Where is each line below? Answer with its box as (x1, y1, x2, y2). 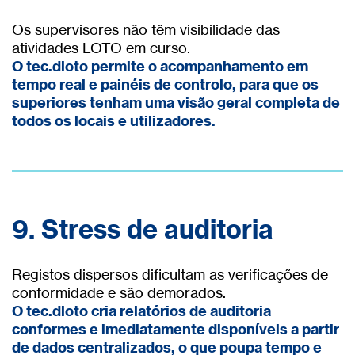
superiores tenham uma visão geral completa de (12, 93, 340, 112)
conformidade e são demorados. (12, 284, 226, 302)
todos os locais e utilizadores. (12, 111, 216, 130)
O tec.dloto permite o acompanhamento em (12, 56, 308, 75)
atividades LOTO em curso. (12, 38, 190, 56)
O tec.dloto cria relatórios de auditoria (12, 302, 271, 321)
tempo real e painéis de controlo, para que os (12, 74, 319, 94)
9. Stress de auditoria (12, 212, 273, 245)
